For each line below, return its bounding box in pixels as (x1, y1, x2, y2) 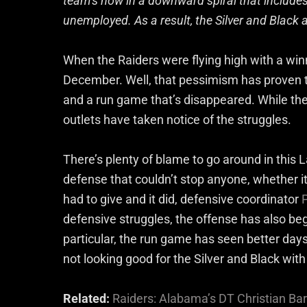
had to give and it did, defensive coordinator (63, 191, 302, 206)
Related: (63, 291, 112, 306)
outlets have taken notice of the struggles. (63, 112, 291, 127)
